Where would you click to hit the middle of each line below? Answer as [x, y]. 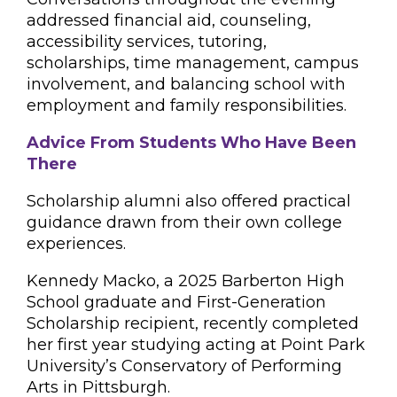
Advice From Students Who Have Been [191, 143]
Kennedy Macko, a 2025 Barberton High [186, 281]
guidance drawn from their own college [184, 222]
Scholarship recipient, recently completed [193, 323]
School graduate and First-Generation [176, 302]
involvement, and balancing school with [186, 84]
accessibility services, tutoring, [147, 42]
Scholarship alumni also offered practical [189, 201]
